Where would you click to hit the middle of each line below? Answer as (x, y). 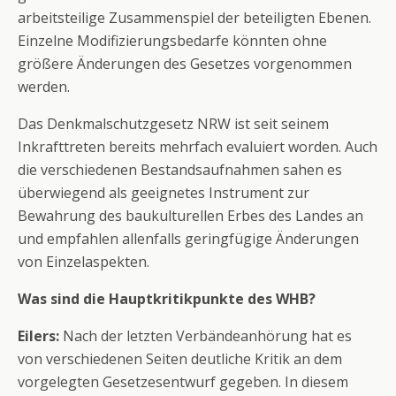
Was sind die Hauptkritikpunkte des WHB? (167, 299)
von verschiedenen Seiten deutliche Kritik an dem (180, 359)
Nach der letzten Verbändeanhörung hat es (206, 336)
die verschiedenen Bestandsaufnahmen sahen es (180, 170)
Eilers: (38, 336)
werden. (44, 87)
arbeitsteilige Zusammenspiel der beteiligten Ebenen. (194, 18)
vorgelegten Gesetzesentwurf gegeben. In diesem (183, 382)
